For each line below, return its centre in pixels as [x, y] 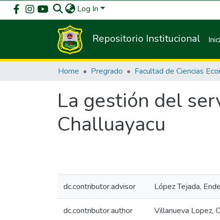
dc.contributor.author [98, 211]
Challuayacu [111, 124]
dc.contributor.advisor [99, 187]
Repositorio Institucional [147, 39]
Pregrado [107, 71]
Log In [88, 9]
